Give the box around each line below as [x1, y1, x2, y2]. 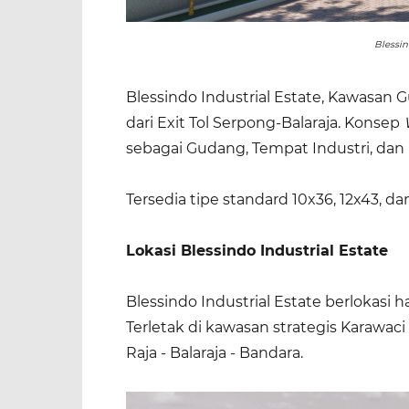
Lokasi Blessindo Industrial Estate [126, 242, 388, 259]
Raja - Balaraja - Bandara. [126, 344, 303, 362]
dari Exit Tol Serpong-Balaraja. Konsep [126, 114, 404, 131]
